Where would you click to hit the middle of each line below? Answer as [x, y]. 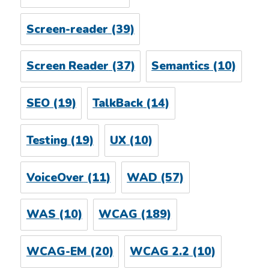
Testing [47, 140]
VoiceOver [55, 177]
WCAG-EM [56, 252]
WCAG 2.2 [160, 252]
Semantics [181, 66]
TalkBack [118, 104]
